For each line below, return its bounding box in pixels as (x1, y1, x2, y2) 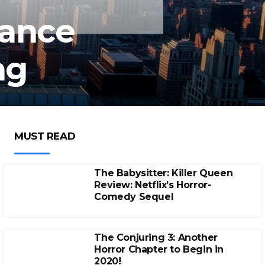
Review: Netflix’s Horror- (94, 179, 212, 190)
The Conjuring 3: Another (94, 232, 218, 243)
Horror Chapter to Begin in (94, 244, 224, 255)
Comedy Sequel (94, 191, 174, 202)
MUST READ (14, 130, 76, 142)
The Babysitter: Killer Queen (94, 167, 233, 179)
